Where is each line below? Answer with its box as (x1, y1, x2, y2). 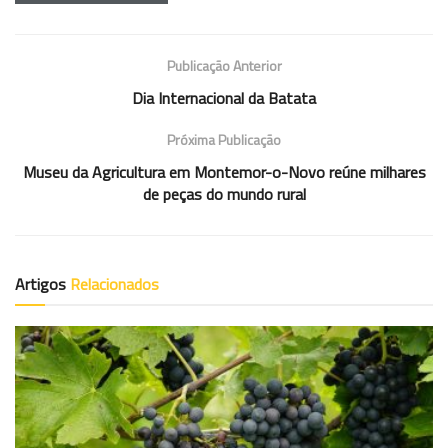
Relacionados (70, 271, 159, 296)
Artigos (15, 271, 70, 296)
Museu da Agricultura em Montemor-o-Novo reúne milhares (22, 159, 426, 184)
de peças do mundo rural (142, 181, 306, 206)
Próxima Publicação (167, 128, 281, 150)
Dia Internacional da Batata (132, 85, 316, 110)
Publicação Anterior (166, 54, 282, 76)
